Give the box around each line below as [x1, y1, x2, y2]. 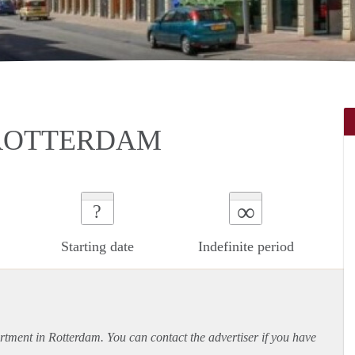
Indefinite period [197, 238, 294, 254]
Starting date [60, 238, 134, 254]
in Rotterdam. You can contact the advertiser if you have [32, 330, 316, 344]
